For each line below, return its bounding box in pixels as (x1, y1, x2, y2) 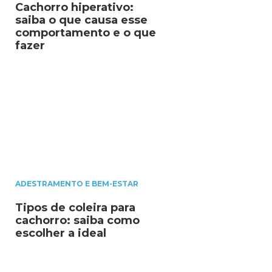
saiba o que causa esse (15, 13, 148, 27)
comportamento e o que (15, 25, 156, 39)
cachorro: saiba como (15, 213, 140, 227)
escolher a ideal (15, 226, 106, 240)
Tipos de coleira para (15, 200, 135, 214)
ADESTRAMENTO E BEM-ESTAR (15, 178, 138, 188)
